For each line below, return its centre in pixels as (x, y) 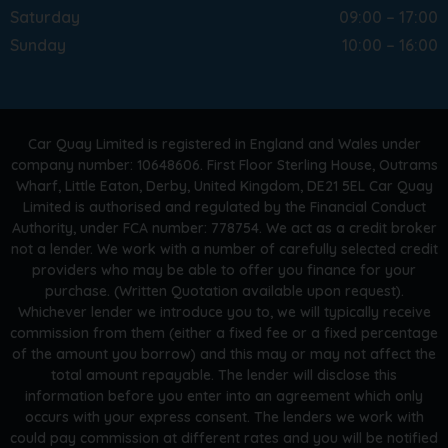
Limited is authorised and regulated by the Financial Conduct (224, 206)
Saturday (45, 16)
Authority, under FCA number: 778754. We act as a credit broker (224, 227)
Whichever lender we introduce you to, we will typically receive (224, 311)
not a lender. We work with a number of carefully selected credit (224, 248)
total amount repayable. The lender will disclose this (224, 374)
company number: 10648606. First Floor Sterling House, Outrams (224, 164)
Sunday (38, 44)
